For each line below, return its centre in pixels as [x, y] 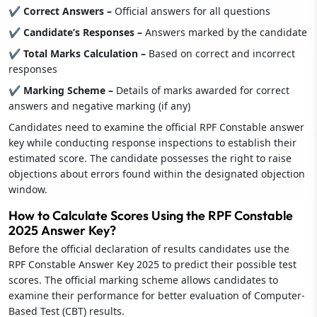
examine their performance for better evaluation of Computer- [157, 295]
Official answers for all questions [192, 11]
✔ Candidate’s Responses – [77, 32]
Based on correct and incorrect [222, 53]
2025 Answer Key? [62, 230]
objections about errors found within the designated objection [157, 173]
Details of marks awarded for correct [203, 90]
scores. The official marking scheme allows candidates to [143, 279]
